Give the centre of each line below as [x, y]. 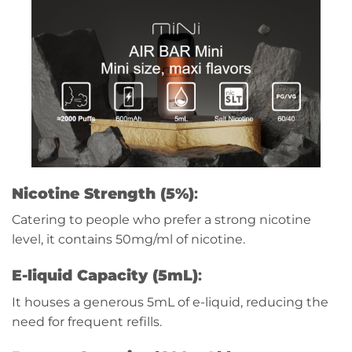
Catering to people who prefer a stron [130, 220]
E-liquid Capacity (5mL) [105, 275]
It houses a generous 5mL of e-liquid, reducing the [170, 302]
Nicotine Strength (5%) [103, 193]
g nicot [269, 220]
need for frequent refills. [87, 321]
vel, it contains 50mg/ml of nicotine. [134, 240]
